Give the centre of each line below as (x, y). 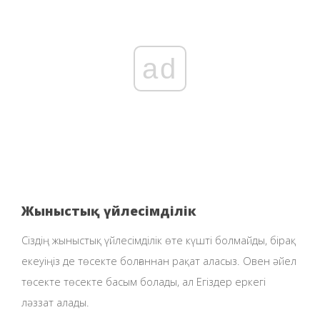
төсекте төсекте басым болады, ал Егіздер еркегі (144, 281)
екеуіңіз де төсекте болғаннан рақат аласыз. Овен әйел (159, 260)
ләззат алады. (55, 302)
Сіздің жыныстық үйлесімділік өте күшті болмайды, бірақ (159, 240)
